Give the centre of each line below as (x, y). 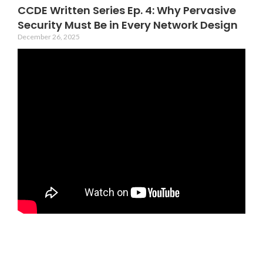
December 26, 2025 (49, 37)
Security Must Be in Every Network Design (128, 25)
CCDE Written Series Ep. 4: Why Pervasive (127, 10)
